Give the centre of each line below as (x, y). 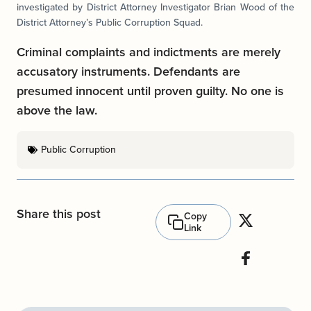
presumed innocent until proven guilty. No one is (150, 91)
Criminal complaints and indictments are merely (149, 52)
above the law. (57, 111)
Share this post (59, 214)
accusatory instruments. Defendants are (128, 72)
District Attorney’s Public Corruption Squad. (110, 22)
